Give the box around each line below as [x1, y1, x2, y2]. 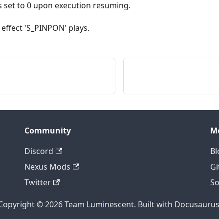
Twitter [24, 177, 51, 188]
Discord [24, 146, 53, 157]
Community [24, 125, 71, 136]
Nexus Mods [24, 161, 70, 173]
